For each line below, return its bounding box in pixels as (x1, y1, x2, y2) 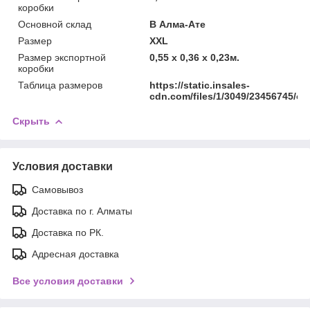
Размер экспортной (18, 51, 106, 63)
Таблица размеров (18, 79, 102, 91)
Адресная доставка (32, 248, 119, 259)
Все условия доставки (12, 275, 123, 286)
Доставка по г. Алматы (32, 205, 132, 217)
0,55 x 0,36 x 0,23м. (149, 51, 240, 63)
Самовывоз (32, 183, 83, 195)
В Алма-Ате (149, 18, 206, 30)
